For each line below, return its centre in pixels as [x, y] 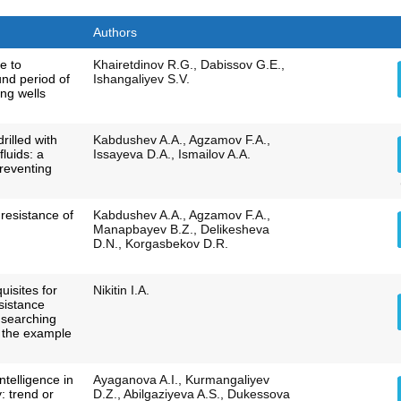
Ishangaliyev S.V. [141, 79]
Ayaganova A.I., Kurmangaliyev [181, 380]
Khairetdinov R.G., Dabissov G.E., [188, 65]
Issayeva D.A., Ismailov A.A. [171, 154]
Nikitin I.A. [121, 290]
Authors [115, 33]
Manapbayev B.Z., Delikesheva [181, 230]
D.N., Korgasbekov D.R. [160, 244]
